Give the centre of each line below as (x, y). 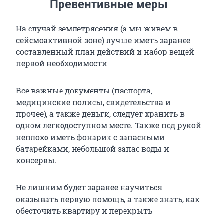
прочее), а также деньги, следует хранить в (100, 114)
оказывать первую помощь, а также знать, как (108, 199)
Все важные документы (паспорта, (84, 91)
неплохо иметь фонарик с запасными (90, 137)
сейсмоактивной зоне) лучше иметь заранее (103, 40)
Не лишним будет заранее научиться (89, 187)
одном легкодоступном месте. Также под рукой (108, 125)
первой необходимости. (62, 63)
